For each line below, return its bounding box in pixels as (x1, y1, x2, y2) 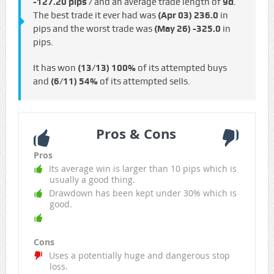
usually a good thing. (49, 174, 135, 186)
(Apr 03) (157, 10, 192, 21)
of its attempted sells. (97, 76, 190, 87)
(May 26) (154, 23, 191, 35)
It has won (32, 62, 78, 74)
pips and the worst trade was (32, 23, 154, 35)
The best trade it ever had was (32, 10, 158, 21)
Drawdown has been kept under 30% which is (48, 187, 237, 199)
